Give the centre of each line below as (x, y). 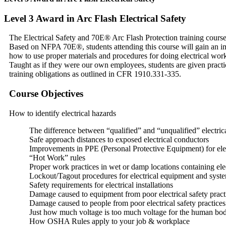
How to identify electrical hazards (63, 113)
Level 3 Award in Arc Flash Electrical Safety (95, 18)
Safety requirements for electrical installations (101, 185)
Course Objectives (46, 94)
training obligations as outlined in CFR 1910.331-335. (95, 74)
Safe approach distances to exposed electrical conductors (119, 139)
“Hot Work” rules (57, 157)
